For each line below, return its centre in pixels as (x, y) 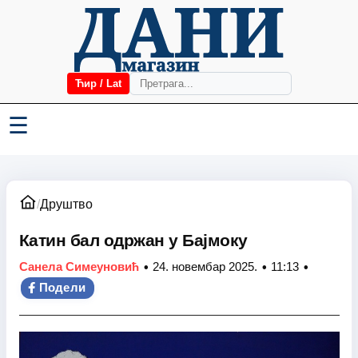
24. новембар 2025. (205, 267)
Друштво (66, 204)
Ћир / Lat (98, 84)
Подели (62, 287)
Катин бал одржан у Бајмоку (133, 240)
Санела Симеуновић (79, 267)
